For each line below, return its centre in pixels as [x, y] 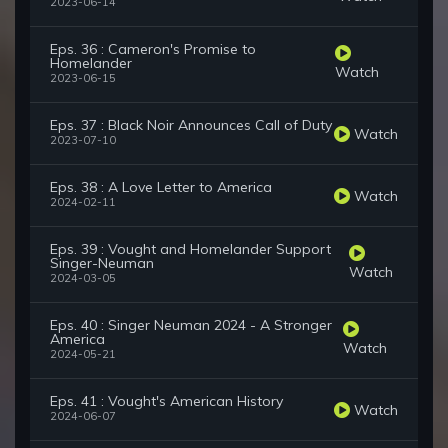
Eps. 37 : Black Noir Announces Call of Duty [191, 125]
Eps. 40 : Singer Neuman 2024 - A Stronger [191, 325]
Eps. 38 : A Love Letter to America [161, 187]
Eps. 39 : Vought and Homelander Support [190, 249]
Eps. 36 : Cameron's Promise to [153, 49]
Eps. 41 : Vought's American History [166, 401]
